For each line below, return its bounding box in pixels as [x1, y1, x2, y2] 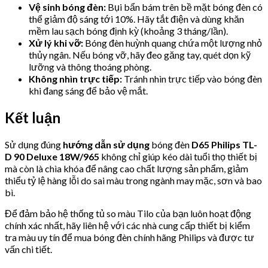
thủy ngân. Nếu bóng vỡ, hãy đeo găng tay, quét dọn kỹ [29, 49, 251, 61]
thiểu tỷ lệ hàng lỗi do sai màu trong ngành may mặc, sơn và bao [5, 174, 262, 186]
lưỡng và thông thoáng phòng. [29, 61, 151, 73]
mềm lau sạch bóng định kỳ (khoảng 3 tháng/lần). [29, 25, 228, 37]
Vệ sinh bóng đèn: [29, 1, 106, 13]
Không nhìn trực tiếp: [29, 73, 122, 85]
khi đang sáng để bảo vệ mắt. [29, 85, 148, 97]
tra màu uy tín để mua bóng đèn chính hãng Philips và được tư [5, 231, 254, 243]
